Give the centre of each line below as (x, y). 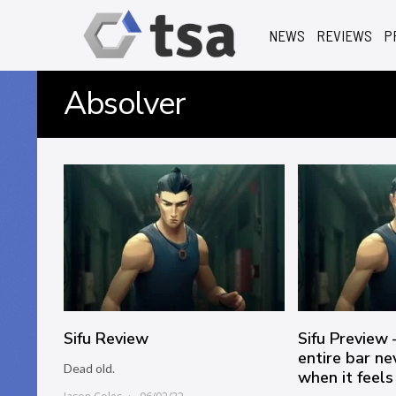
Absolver (124, 104)
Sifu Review (106, 339)
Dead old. (89, 369)
